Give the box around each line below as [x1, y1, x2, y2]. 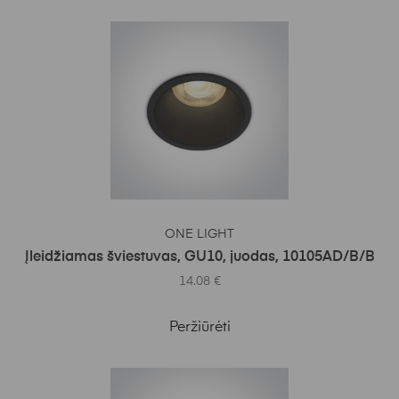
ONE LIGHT [165, 227, 234, 240]
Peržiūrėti [168, 320, 231, 335]
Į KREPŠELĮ [175, 219, 236, 232]
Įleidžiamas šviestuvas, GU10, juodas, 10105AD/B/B [24, 249, 375, 265]
